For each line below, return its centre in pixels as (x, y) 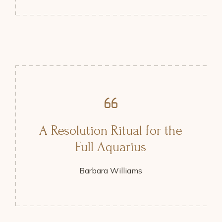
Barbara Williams (111, 171)
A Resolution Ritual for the (111, 131)
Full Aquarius (111, 147)
